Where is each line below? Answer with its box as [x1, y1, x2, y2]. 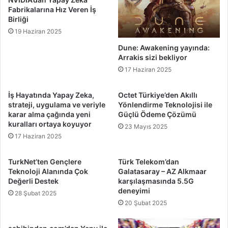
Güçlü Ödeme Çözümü [118, 110, 196, 119]
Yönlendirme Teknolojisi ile [118, 100, 212, 109]
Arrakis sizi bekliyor [118, 53, 187, 62]
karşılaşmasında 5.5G [118, 177, 194, 186]
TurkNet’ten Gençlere [8, 157, 81, 166]
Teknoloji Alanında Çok [8, 167, 88, 176]
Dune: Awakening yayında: [118, 43, 210, 52]
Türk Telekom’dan [118, 157, 179, 166]
